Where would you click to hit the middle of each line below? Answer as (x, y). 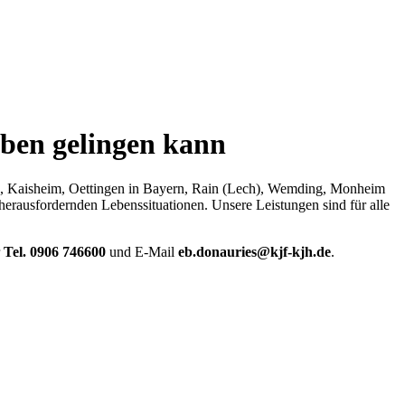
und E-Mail (142, 251)
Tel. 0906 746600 (55, 251)
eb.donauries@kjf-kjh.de (254, 251)
